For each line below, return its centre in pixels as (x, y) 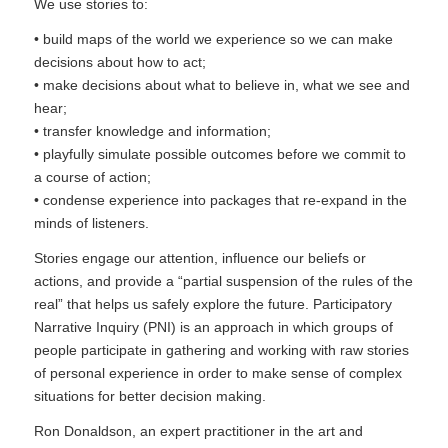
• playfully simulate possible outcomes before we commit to (219, 153)
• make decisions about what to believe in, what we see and (221, 84)
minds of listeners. (91, 222)
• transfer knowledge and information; (152, 130)
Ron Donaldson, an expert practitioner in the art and (198, 430)
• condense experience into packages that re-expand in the (220, 199)
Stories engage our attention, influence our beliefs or (199, 257)
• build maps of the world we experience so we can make (213, 38)
